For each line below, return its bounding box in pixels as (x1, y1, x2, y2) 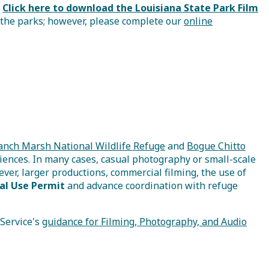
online (184, 14, 213, 28)
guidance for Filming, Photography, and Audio (42, 215, 247, 228)
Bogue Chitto (187, 139, 246, 153)
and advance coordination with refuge (65, 179, 238, 192)
